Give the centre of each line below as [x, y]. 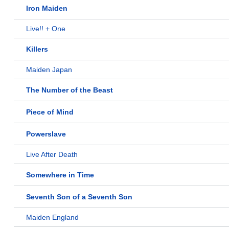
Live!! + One [46, 29]
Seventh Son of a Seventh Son [79, 197]
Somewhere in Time [60, 175]
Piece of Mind [50, 112]
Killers [37, 49]
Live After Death [52, 155]
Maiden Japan [49, 70]
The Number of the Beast [70, 90]
